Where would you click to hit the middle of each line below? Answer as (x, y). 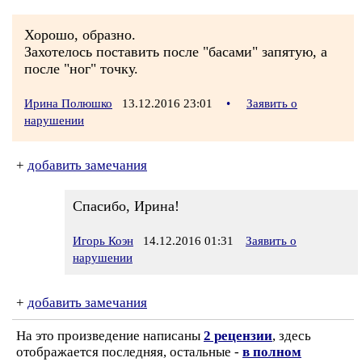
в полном (272, 352)
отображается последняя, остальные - (129, 352)
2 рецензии (238, 336)
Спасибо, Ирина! (126, 206)
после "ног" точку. (81, 69)
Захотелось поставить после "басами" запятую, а (176, 52)
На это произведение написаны (110, 336)
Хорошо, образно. (80, 35)
